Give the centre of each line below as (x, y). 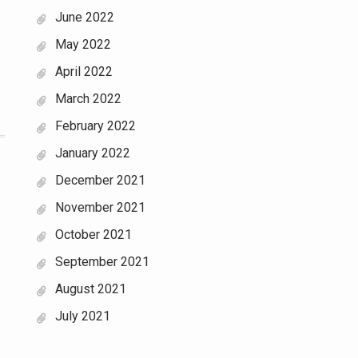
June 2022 (85, 17)
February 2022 (95, 126)
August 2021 (91, 289)
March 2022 (88, 99)
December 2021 (100, 180)
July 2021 (83, 316)
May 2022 (83, 44)
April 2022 (84, 72)
